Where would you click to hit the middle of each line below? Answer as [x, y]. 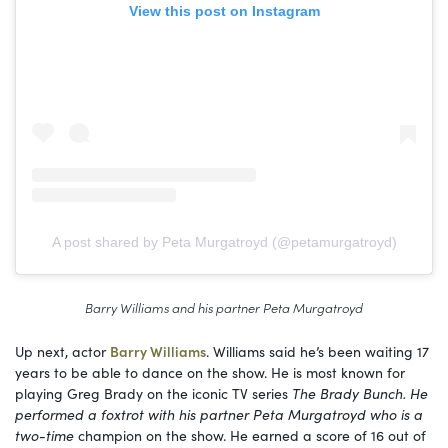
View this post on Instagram [224, 11]
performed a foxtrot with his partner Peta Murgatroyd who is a [219, 413]
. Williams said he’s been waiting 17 [317, 350]
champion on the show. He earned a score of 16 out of [250, 434]
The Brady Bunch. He [360, 392]
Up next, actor [62, 350]
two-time [44, 434]
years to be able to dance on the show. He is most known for [210, 371]
